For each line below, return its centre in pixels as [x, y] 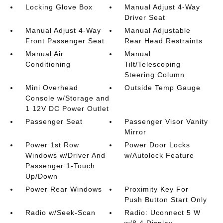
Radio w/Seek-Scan [60, 213]
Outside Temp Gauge [163, 88]
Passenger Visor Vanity [167, 121]
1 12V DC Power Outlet [67, 109]
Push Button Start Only [166, 200]
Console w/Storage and [67, 98]
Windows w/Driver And [65, 155]
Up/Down [41, 176]
